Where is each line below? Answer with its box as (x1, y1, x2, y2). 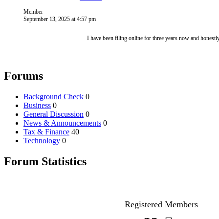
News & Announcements (23, 118, 101, 127)
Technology (23, 136, 60, 145)
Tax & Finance (23, 127, 69, 136)
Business (23, 101, 51, 109)
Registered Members (125, 199, 198, 209)
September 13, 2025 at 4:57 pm (23, 16, 96, 23)
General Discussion (23, 109, 84, 118)
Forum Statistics (4, 154, 87, 168)
